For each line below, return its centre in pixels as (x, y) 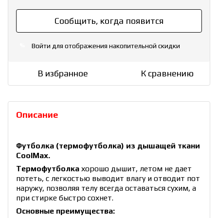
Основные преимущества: (65, 211)
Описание (37, 114)
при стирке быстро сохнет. (65, 198)
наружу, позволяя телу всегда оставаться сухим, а (106, 188)
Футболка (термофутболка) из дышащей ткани (108, 145)
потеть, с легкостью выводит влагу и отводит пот (108, 178)
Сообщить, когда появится (109, 20)
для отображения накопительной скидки (115, 45)
